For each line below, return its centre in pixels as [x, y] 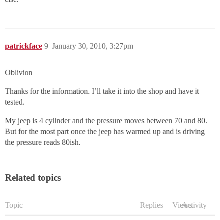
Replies [151, 205]
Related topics [33, 178]
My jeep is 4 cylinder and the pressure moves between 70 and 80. [106, 121]
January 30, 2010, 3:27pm [93, 46]
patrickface [24, 46]
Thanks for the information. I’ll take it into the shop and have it [102, 91]
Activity [194, 205]
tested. [15, 102]
